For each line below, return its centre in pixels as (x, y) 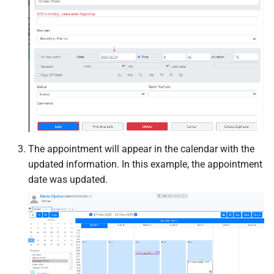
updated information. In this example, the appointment (145, 164)
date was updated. (68, 179)
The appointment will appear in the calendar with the (141, 149)
